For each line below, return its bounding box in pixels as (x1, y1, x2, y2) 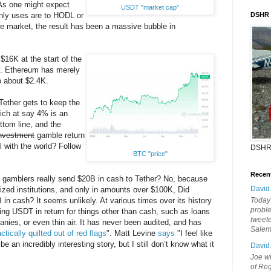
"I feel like (175, 229, 212, 238)
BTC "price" (132, 150, 168, 158)
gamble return (34, 131, 85, 140)
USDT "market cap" (121, 4, 179, 11)
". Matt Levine (106, 229, 158, 238)
